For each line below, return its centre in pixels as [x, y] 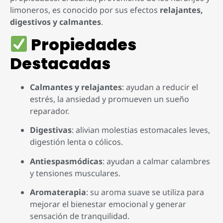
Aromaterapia [58, 192]
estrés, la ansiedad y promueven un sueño [110, 99]
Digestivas [51, 130]
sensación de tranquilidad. [80, 216]
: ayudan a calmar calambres [156, 161]
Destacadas [60, 63]
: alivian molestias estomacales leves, [141, 130]
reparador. [50, 111]
